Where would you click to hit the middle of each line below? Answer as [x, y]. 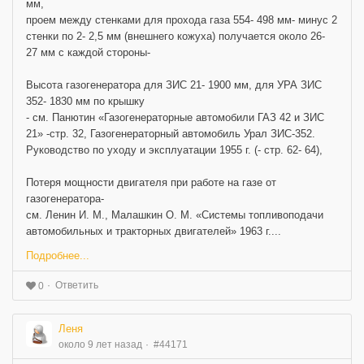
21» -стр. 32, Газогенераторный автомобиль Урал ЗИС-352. [171, 133]
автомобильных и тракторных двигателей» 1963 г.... [154, 231]
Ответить [77, 285]
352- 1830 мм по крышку [85, 101]
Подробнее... [58, 255]
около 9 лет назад [100, 344]
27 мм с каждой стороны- [88, 52]
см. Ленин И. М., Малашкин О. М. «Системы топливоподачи [175, 214]
